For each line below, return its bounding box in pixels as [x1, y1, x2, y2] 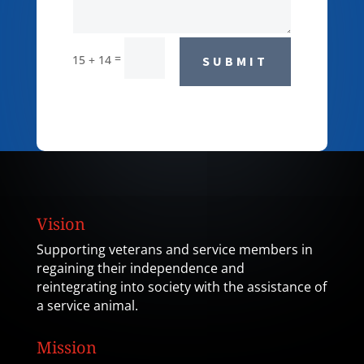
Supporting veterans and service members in [36, 240, 313, 259]
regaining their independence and [36, 259, 245, 278]
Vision [36, 213, 85, 236]
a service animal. [36, 297, 138, 315]
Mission [36, 336, 97, 359]
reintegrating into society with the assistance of [36, 278, 327, 297]
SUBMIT [202, 53, 269, 70]
